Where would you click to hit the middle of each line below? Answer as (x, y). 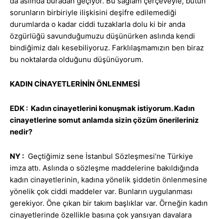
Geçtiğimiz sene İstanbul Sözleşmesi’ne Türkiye (109, 156)
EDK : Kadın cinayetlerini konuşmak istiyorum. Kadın (102, 109)
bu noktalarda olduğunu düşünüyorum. (77, 60)
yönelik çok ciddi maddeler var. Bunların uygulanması (101, 192)
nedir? (21, 132)
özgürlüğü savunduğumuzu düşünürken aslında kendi (102, 36)
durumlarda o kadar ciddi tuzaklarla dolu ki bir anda (98, 24)
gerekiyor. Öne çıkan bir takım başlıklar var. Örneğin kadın (109, 203)
